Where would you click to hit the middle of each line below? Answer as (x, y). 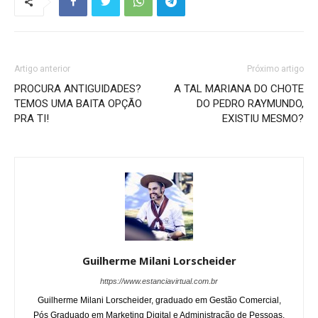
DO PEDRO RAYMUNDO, (250, 103)
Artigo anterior (42, 68)
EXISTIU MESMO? (263, 118)
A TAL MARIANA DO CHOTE (239, 88)
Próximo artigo (275, 68)
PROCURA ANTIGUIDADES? (78, 88)
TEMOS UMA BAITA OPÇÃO (78, 103)
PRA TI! (32, 118)
